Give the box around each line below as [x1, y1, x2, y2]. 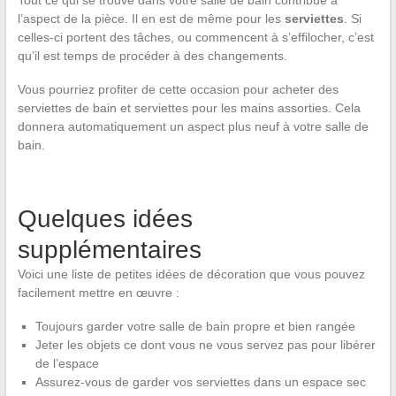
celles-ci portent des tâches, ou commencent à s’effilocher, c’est [17, 29, 374, 44]
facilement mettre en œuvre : [17, 285, 179, 300]
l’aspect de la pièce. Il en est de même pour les [17, 11, 285, 26]
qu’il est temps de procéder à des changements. [17, 48, 287, 63]
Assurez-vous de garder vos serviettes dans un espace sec [34, 374, 366, 389]
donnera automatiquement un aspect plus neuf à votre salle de [17, 118, 369, 133]
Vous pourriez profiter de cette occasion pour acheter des [17, 81, 339, 96]
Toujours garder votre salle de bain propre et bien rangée [34, 318, 355, 333]
